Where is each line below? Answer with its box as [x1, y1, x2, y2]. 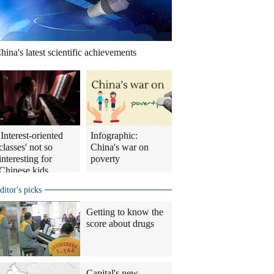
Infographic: [91, 130, 138, 141]
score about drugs [86, 218, 154, 229]
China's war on [91, 142, 149, 152]
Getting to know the [86, 207, 163, 217]
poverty [91, 154, 120, 164]
